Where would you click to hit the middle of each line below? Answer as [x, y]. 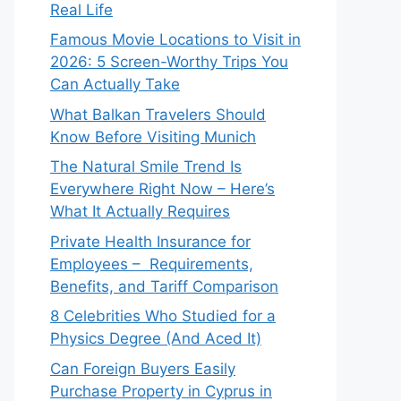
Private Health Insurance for [150, 241]
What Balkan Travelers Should [158, 114]
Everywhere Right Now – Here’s [162, 189]
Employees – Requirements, [152, 264]
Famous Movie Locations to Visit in [175, 39]
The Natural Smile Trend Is [146, 166]
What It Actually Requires [140, 211]
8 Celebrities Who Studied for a [163, 316]
